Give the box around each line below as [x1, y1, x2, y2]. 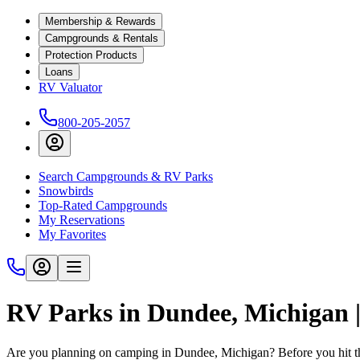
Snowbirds [39, 184, 93, 198]
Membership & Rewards [45, 15, 156, 27]
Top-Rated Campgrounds [39, 198, 167, 212]
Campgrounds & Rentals [45, 32, 158, 44]
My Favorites [39, 227, 106, 241]
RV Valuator [39, 80, 102, 94]
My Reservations [39, 213, 125, 227]
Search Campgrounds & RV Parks [39, 170, 213, 183]
